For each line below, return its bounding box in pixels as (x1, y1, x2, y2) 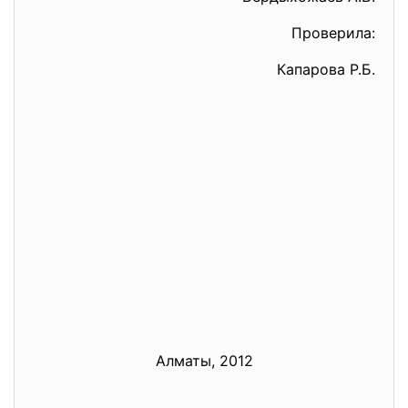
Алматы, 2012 (155, 352, 253, 370)
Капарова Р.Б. (277, 60, 375, 78)
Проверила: (291, 24, 375, 42)
